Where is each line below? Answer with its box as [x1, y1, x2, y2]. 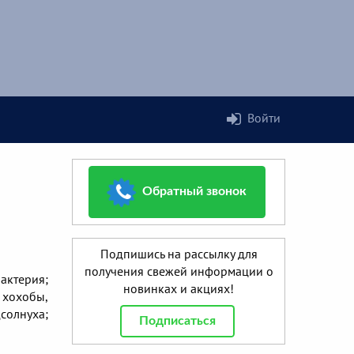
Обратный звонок [142, 185, 247, 198]
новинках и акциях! [123, 281, 234, 297]
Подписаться [138, 314, 216, 328]
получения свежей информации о [84, 263, 273, 280]
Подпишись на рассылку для [100, 246, 258, 262]
